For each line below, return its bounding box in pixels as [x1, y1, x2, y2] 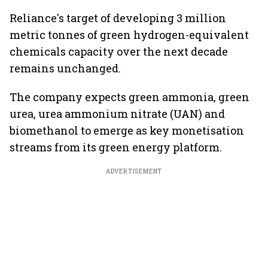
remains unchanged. [10, 61, 121, 75]
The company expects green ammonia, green [10, 90, 249, 104]
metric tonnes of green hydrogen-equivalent [10, 28, 249, 42]
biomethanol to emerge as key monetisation [10, 123, 244, 138]
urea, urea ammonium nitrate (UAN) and [10, 106, 225, 121]
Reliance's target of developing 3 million [10, 11, 226, 25]
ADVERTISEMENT [105, 167, 163, 175]
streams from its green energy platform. [10, 140, 222, 154]
